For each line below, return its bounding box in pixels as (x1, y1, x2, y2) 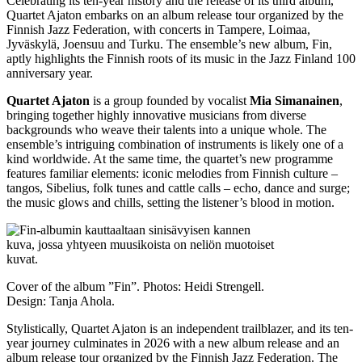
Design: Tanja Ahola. (6, 293, 115, 308)
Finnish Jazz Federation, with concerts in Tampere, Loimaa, (6, 22, 310, 36)
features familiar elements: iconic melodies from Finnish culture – (6, 166, 338, 180)
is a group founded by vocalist (90, 93, 250, 107)
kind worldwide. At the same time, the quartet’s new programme (6, 151, 333, 166)
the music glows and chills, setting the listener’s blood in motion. (6, 195, 335, 209)
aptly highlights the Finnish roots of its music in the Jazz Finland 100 (6, 51, 356, 65)
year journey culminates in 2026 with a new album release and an (6, 335, 339, 350)
